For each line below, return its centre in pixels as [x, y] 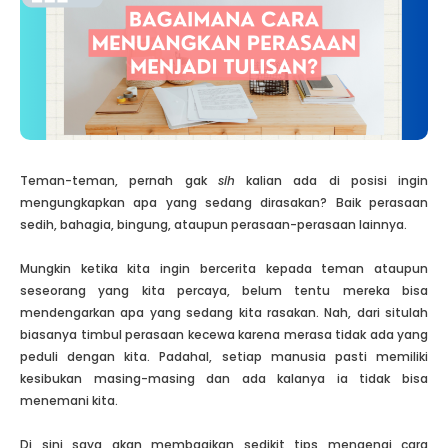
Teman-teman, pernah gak [119, 181]
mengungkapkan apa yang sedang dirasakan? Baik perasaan [224, 203]
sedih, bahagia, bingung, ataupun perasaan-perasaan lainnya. [213, 225]
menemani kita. [69, 401]
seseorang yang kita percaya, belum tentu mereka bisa [224, 291]
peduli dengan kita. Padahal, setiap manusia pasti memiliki [224, 357]
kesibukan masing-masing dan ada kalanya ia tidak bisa [224, 379]
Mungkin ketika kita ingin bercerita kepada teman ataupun [224, 269]
